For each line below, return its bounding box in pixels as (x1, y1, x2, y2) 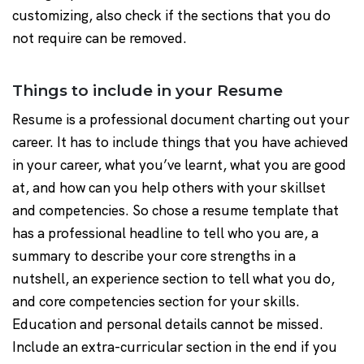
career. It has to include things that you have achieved (12, 133, 349, 152)
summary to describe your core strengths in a (12, 247, 296, 266)
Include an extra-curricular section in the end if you (12, 338, 337, 357)
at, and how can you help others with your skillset (12, 179, 326, 197)
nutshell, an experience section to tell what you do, (12, 270, 335, 288)
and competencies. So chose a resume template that (12, 201, 339, 220)
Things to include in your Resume (12, 81, 283, 101)
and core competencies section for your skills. (12, 292, 300, 311)
